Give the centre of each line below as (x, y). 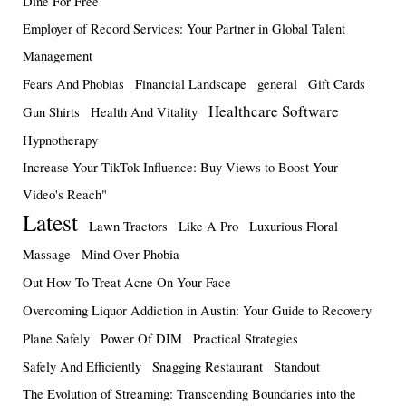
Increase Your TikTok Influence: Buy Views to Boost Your (180, 167)
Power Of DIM (141, 338)
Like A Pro (208, 226)
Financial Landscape (191, 83)
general (277, 83)
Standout (297, 366)
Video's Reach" (65, 194)
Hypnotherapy (60, 140)
